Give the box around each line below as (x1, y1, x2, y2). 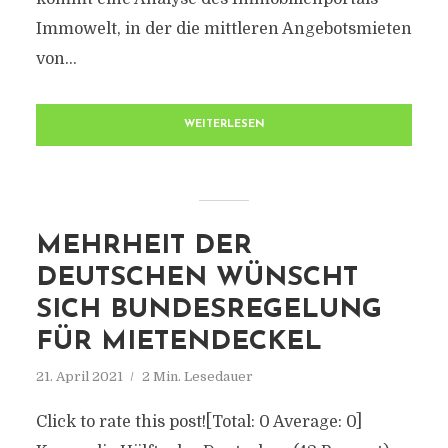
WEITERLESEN (183, 119, 265, 130)
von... (35, 50, 77, 68)
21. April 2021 (35, 369, 123, 384)
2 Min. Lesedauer (141, 369, 253, 384)
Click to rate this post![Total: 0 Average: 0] (35, 413, 362, 431)
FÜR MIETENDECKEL (35, 329, 322, 356)
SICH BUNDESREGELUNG (35, 297, 382, 324)
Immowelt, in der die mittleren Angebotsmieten (35, 20, 412, 38)
